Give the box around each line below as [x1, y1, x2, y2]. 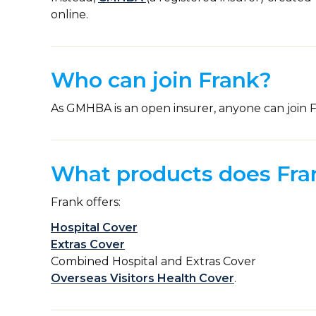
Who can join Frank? [51, 67, 272, 93]
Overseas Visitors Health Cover [51, 272, 234, 285]
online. [51, 8, 88, 21]
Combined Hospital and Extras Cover [51, 255, 256, 268]
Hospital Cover [51, 221, 138, 234]
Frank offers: [51, 195, 121, 209]
